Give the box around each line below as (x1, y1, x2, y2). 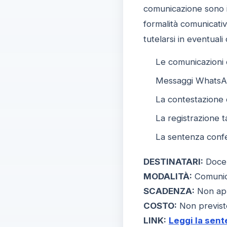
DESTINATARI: (143, 157, 203, 167)
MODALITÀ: (143, 171, 192, 181)
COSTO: (143, 201, 177, 211)
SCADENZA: (143, 186, 195, 196)
